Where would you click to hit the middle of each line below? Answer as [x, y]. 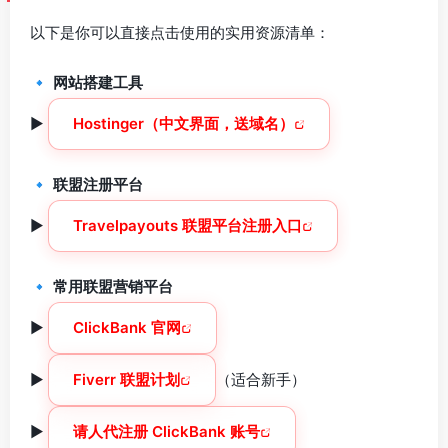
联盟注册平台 [98, 184]
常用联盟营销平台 [113, 286]
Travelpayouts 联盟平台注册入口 [187, 225]
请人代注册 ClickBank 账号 [166, 431]
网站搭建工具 [98, 82]
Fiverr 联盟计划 [126, 379]
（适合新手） [261, 379]
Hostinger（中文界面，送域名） [183, 123]
